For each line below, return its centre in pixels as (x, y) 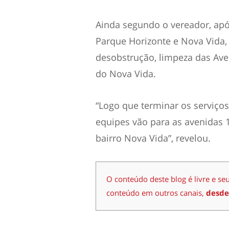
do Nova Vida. (126, 74)
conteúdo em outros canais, (156, 193)
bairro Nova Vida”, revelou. (153, 138)
